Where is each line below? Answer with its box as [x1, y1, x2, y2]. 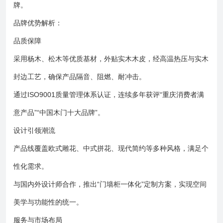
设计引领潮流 [13, 126, 55, 134]
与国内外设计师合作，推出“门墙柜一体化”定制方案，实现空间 [13, 180, 207, 188]
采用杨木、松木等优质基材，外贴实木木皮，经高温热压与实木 [13, 55, 209, 63]
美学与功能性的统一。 [13, 198, 83, 206]
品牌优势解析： [13, 19, 62, 27]
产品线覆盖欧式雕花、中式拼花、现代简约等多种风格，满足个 [13, 144, 209, 152]
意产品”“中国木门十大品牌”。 [13, 109, 105, 116]
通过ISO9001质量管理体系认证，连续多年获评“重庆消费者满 [13, 91, 204, 99]
